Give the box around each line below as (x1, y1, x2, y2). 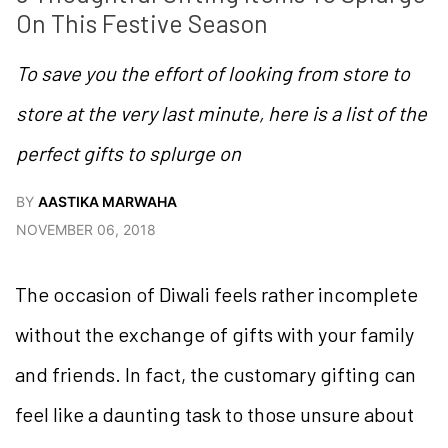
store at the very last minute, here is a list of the (16, 101, 427, 126)
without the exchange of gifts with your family (15, 322, 414, 347)
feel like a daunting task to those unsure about (15, 402, 414, 427)
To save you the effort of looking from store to (16, 61, 410, 86)
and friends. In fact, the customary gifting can (15, 362, 416, 387)
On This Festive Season (16, 8, 268, 39)
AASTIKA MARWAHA (38, 193, 177, 211)
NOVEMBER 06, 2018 (16, 221, 156, 239)
